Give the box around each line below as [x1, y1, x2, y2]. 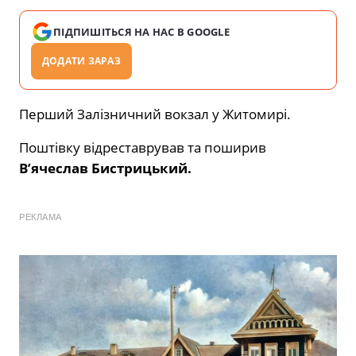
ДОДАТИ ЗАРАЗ [42, 54, 121, 68]
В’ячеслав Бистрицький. [19, 159, 192, 178]
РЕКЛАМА [19, 212, 62, 222]
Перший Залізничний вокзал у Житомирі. [19, 105, 291, 124]
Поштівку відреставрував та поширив [19, 138, 266, 157]
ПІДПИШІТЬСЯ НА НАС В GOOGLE [53, 25, 230, 40]
